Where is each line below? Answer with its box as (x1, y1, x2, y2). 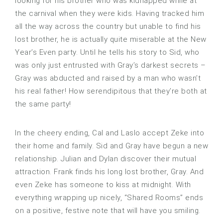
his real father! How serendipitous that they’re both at (15, 87, 207, 96)
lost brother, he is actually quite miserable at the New (15, 35, 207, 44)
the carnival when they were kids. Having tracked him (15, 9, 204, 18)
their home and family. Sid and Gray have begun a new (15, 141, 208, 151)
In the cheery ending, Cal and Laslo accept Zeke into (15, 128, 204, 138)
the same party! (15, 100, 71, 109)
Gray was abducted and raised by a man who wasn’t (15, 74, 201, 83)
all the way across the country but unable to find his (15, 22, 201, 31)
